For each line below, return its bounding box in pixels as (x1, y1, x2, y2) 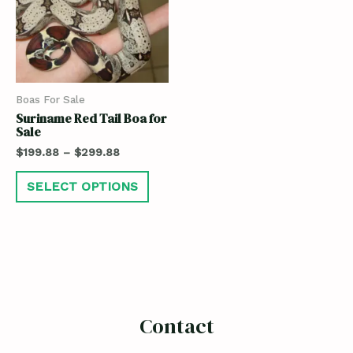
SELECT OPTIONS (27, 179, 138, 195)
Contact (139, 312, 214, 341)
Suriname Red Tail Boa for (16, 109, 167, 127)
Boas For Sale (16, 93, 85, 106)
